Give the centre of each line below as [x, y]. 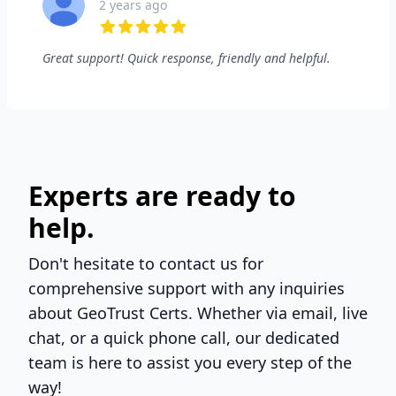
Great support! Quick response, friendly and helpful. [187, 57]
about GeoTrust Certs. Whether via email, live [198, 312]
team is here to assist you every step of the [190, 362]
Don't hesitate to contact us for [146, 263]
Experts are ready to [162, 195]
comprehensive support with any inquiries [187, 288]
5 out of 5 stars [148, 45]
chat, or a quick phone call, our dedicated [184, 337]
